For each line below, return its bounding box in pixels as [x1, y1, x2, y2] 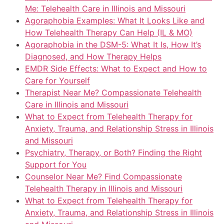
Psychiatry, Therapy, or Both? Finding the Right [25, 147, 202, 157]
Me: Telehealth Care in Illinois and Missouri [25, 3, 185, 13]
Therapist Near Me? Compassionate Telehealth [25, 87, 201, 97]
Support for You [25, 159, 86, 169]
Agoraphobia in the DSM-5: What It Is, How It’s [25, 39, 201, 49]
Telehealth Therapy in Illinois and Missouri [25, 183, 182, 193]
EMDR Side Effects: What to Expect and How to [25, 63, 207, 73]
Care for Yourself [25, 75, 90, 85]
